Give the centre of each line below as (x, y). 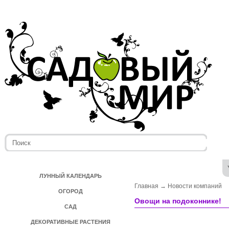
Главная (146, 186)
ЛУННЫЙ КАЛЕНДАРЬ (71, 176)
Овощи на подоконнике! (178, 201)
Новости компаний (195, 186)
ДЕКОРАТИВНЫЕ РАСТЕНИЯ (71, 222)
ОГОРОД (71, 191)
